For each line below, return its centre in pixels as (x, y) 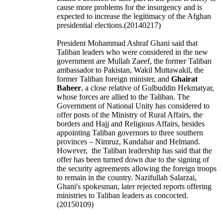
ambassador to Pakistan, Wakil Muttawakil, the (130, 70)
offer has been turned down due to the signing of (133, 160)
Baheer (69, 88)
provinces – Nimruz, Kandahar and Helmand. (128, 142)
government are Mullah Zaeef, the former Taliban (134, 61)
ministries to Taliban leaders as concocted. (122, 196)
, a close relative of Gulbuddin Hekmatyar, (148, 88)
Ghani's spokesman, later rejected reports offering (134, 187)
